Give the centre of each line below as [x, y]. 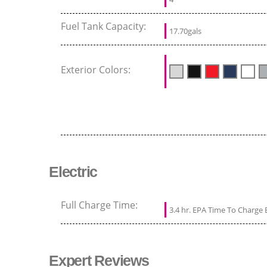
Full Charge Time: [100, 205]
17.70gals [185, 31]
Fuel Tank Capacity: [105, 27]
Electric [73, 172]
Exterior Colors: [97, 70]
